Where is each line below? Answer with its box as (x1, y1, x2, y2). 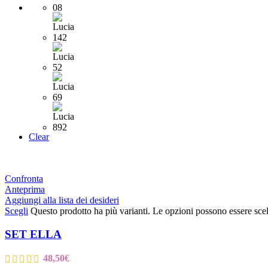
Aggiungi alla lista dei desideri (5, 195, 119, 206)
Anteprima (5, 184, 45, 195)
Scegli (5, 206, 28, 217)
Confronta (5, 173, 43, 184)
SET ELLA (5, 228, 62, 241)
